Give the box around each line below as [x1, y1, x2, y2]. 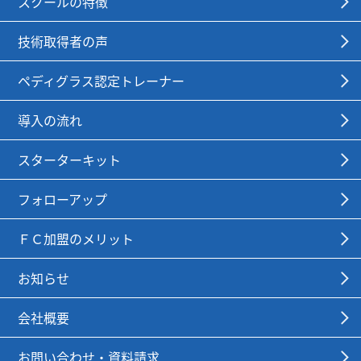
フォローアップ [18, 189, 108, 209]
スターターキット [18, 149, 122, 169]
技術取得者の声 [18, 31, 109, 51]
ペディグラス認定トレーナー [18, 70, 185, 90]
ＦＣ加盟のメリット [18, 228, 135, 248]
